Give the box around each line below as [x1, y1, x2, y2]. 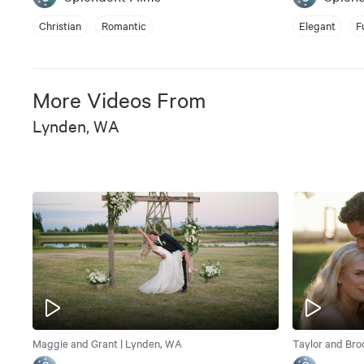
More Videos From [32, 85, 206, 113]
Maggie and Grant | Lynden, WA [32, 336, 182, 351]
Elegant [299, 18, 336, 33]
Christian [39, 18, 81, 33]
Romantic [102, 18, 146, 33]
